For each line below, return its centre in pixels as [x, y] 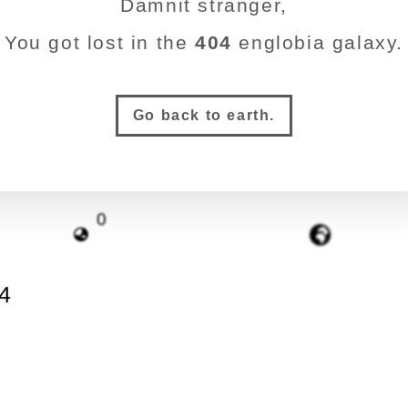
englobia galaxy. [317, 42]
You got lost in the [99, 42]
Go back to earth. [204, 115]
